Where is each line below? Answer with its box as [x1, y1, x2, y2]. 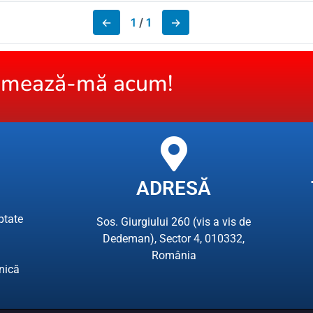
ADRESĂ [136, 176, 212, 200]
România [151, 248, 196, 262]
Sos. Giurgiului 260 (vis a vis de [96, 214, 252, 228]
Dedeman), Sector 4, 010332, [103, 231, 245, 245]
